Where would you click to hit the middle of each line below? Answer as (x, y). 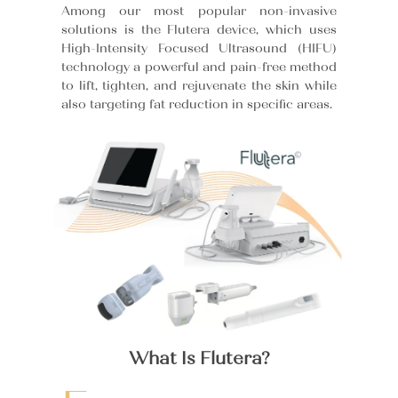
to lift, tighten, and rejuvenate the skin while (199, 86)
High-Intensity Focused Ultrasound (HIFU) (199, 49)
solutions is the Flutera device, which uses (199, 30)
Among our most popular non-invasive (199, 12)
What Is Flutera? (199, 359)
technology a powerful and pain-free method (199, 68)
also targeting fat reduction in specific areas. (196, 105)
